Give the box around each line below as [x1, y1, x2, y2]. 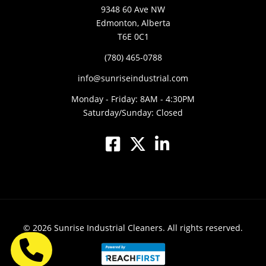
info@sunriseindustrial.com [78, 72, 188, 84]
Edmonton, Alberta [96, 17, 170, 29]
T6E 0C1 [117, 31, 149, 43]
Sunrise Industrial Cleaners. [54, 222, 165, 234]
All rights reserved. [165, 222, 243, 234]
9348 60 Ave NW [101, 4, 165, 15]
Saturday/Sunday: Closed [83, 107, 183, 119]
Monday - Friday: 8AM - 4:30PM [71, 93, 195, 105]
